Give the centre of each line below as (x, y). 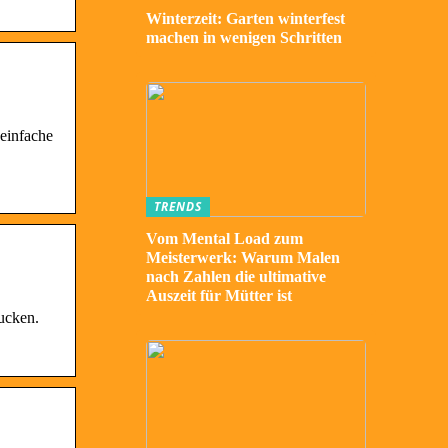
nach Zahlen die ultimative (236, 276)
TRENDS (178, 206)
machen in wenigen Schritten (244, 37)
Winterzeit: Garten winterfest (245, 18)
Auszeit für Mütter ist (219, 295)
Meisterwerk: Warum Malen (243, 257)
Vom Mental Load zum (224, 238)
